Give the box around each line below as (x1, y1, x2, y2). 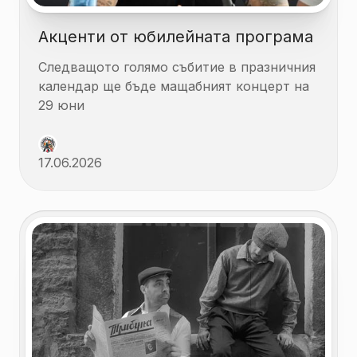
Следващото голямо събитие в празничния (38, 58, 316, 75)
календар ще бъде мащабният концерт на (38, 77, 309, 94)
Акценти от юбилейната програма (38, 26, 313, 46)
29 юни (38, 96, 84, 113)
